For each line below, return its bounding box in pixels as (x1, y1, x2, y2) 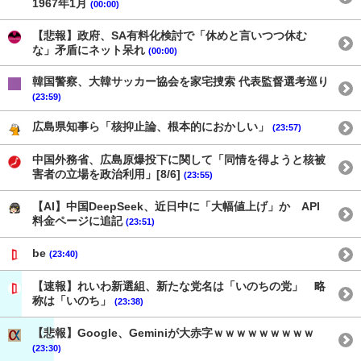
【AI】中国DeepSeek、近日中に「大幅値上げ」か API (32, 200, 320, 214)
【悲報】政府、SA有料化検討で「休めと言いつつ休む (32, 28, 307, 42)
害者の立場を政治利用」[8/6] (32, 168, 184, 181)
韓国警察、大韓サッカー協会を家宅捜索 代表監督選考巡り (32, 75, 329, 89)
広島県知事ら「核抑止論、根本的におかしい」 (32, 119, 272, 133)
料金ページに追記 (32, 214, 126, 228)
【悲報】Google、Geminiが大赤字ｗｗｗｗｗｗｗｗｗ (32, 326, 314, 339)
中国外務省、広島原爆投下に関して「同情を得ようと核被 (32, 153, 326, 167)
